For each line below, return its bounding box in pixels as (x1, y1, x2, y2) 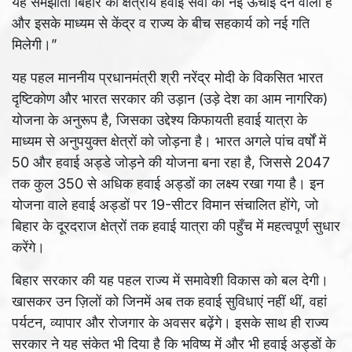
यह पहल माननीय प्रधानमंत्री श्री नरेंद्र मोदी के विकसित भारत (12, 69, 323, 86)
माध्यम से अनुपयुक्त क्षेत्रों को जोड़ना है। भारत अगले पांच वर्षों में (12, 133, 326, 150)
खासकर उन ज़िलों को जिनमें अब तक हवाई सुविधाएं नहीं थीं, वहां (12, 293, 327, 310)
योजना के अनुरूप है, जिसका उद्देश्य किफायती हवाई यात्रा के (12, 112, 307, 129)
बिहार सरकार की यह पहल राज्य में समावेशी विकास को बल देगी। (12, 272, 328, 289)
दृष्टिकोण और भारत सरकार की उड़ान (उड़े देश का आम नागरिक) (12, 90, 328, 108)
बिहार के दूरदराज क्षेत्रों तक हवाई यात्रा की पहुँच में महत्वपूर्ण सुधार (12, 218, 340, 235)
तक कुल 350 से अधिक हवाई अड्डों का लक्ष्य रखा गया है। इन (12, 175, 324, 192)
